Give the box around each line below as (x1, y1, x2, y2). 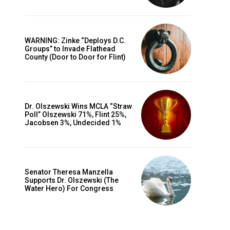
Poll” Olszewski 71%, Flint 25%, (25, 110, 126, 119)
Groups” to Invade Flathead (25, 45, 116, 53)
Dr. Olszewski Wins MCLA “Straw (25, 102, 132, 111)
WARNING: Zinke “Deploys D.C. (25, 36, 126, 45)
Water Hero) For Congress (25, 184, 113, 193)
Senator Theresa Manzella (25, 168, 113, 177)
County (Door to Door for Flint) (25, 53, 126, 61)
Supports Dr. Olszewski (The (25, 176, 119, 185)
